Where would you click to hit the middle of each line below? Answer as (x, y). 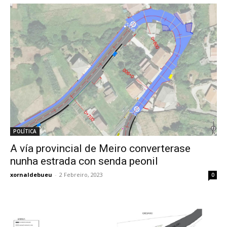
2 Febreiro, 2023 (81, 174)
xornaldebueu (31, 174)
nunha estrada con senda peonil (84, 161)
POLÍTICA (25, 131)
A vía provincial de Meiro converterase (100, 148)
